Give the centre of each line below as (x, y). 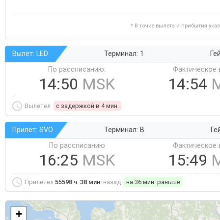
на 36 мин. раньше (153, 182)
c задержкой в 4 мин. (87, 106)
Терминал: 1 (124, 54)
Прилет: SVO (33, 130)
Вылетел (38, 106)
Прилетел (40, 182)
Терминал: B (124, 130)
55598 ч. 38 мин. (78, 182)
